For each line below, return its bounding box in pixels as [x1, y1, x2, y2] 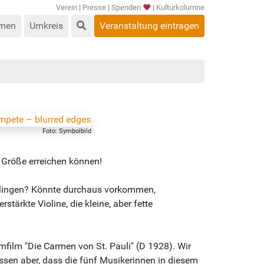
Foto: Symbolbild [42, 127, 92, 135]
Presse [82, 3, 106, 12]
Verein [56, 3, 77, 12]
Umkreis [29, 20, 63, 31]
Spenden [111, 3, 141, 12]
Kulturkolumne [156, 3, 204, 12]
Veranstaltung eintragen [100, 20, 199, 31]
